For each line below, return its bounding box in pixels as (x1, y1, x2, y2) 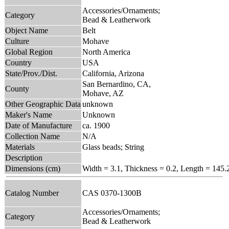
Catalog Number (5, 188, 59, 197)
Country (5, 58, 32, 67)
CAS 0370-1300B (82, 188, 146, 197)
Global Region (5, 47, 53, 56)
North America (82, 47, 130, 56)
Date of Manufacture (5, 121, 72, 130)
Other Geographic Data (5, 99, 81, 108)
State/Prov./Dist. (5, 68, 57, 78)
